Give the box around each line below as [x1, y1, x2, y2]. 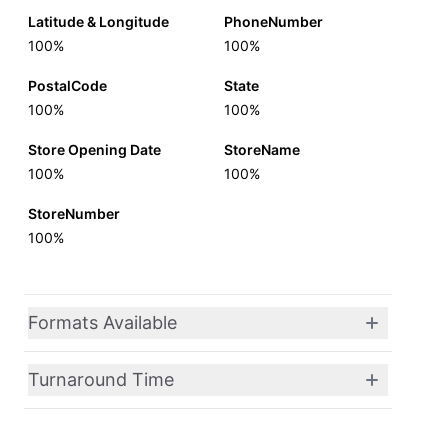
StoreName [224, 141, 300, 158]
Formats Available [28, 312, 177, 333]
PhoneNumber [224, 13, 323, 30]
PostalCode [28, 77, 107, 94]
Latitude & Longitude [28, 13, 169, 30]
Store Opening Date [28, 141, 161, 158]
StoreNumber [28, 205, 120, 222]
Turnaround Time [28, 369, 174, 390]
